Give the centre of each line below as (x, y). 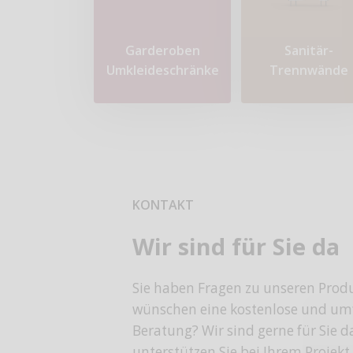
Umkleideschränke (162, 71)
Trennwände (309, 71)
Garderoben (162, 51)
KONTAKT (163, 204)
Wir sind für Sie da (236, 247)
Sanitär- (309, 51)
